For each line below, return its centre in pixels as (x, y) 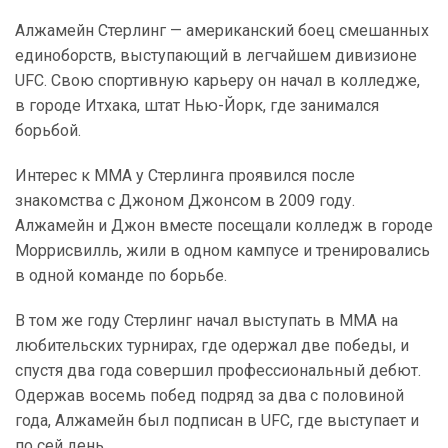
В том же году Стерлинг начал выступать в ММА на (206, 320)
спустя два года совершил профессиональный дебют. (218, 370)
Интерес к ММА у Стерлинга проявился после (185, 175)
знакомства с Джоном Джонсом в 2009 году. (185, 200)
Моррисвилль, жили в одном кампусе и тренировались (222, 250)
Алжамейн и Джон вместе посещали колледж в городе (224, 225)
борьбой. (48, 130)
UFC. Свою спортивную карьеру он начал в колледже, (217, 80)
